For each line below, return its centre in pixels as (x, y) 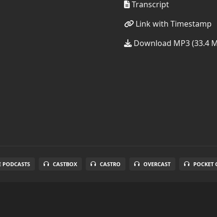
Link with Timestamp (173, 24)
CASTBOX (65, 164)
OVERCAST (157, 164)
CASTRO (110, 164)
